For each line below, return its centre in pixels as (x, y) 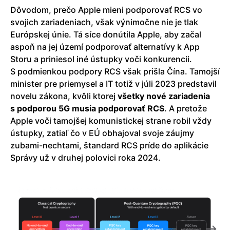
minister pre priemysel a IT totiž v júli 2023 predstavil (113, 84)
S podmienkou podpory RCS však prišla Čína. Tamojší (115, 72)
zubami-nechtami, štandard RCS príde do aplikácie (109, 146)
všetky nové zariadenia (164, 96)
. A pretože (186, 109)
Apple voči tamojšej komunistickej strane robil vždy (111, 121)
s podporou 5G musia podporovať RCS (87, 109)
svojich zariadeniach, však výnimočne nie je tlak (104, 22)
